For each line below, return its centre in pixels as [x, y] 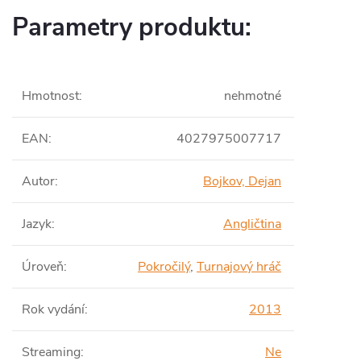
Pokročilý [164, 267]
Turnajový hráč [239, 267]
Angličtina [252, 224]
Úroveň [43, 267]
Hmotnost [50, 96]
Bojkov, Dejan [242, 181]
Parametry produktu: [132, 27]
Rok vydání [53, 309]
